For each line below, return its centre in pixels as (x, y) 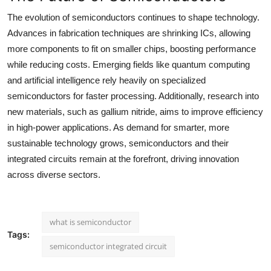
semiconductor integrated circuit (108, 246)
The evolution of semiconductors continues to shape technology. (133, 17)
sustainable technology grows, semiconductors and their (118, 143)
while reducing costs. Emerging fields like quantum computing (129, 64)
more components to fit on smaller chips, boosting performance (132, 48)
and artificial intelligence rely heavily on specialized (106, 80)
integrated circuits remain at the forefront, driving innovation (123, 158)
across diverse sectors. (54, 174)
